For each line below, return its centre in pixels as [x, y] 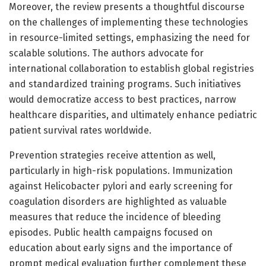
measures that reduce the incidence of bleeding [115, 217]
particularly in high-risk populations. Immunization [121, 170]
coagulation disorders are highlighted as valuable [118, 201]
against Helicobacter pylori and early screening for [121, 186]
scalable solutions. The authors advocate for [106, 53]
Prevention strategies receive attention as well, [112, 155]
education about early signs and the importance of [121, 248]
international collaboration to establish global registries [132, 68]
